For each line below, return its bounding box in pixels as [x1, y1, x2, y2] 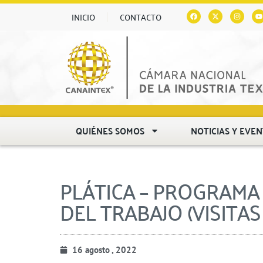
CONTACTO [120, 9, 161, 25]
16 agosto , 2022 [72, 244, 137, 255]
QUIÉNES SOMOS [76, 122, 145, 139]
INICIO [72, 9, 95, 25]
